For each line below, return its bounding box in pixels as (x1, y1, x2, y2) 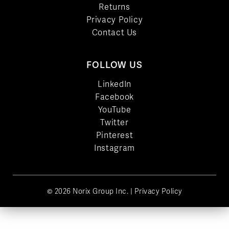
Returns (99, 2, 130, 12)
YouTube (98, 104, 131, 115)
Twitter (100, 117, 129, 128)
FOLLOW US (86, 59, 143, 71)
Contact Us (91, 27, 138, 38)
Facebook (95, 91, 134, 102)
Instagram (94, 143, 135, 153)
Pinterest (96, 130, 133, 141)
